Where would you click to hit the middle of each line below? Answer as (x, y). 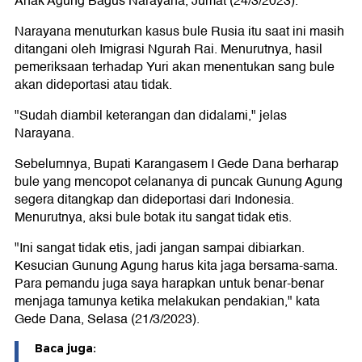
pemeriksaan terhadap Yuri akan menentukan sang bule (175, 67)
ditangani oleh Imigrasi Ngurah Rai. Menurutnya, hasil (168, 49)
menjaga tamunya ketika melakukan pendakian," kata (167, 301)
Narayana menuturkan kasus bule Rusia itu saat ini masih (179, 32)
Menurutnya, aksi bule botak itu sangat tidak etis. (153, 217)
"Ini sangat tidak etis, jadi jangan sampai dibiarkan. (160, 248)
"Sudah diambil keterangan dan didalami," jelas (151, 116)
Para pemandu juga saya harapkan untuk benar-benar (169, 284)
